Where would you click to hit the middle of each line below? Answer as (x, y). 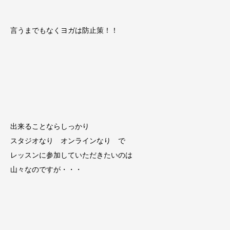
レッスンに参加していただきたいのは (71, 155)
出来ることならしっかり (50, 126)
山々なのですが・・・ (46, 169)
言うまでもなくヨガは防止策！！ (64, 30)
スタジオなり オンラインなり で (68, 140)
